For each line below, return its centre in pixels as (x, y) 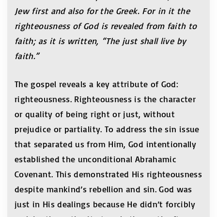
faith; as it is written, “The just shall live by (101, 41)
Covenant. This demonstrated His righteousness (108, 174)
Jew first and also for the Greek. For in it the (102, 11)
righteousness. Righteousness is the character (105, 99)
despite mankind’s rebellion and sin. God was (103, 189)
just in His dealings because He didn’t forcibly (105, 204)
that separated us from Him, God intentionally (106, 144)
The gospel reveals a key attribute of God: (97, 84)
